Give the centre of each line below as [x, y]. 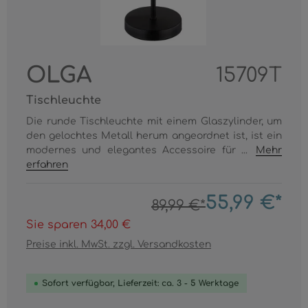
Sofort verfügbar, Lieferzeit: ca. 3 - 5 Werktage [140, 283]
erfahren [47, 165]
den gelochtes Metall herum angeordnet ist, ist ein [154, 136]
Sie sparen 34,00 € [78, 225]
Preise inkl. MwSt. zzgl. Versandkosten [119, 244]
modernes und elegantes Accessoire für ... [140, 150]
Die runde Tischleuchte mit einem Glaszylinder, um [154, 121]
